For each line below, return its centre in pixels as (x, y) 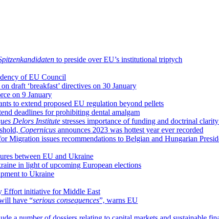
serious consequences (66, 200)
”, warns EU (119, 200)
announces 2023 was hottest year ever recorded (130, 130)
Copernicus (38, 130)
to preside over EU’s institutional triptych (118, 59)
